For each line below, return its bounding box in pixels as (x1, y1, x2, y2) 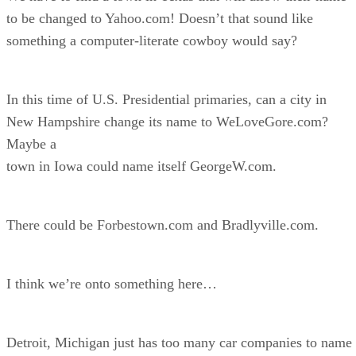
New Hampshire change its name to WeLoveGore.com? (6, 113, 328, 130)
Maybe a (6, 135, 56, 152)
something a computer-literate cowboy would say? (6, 32, 297, 48)
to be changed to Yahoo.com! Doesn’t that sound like (6, 10, 313, 26)
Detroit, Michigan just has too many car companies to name (6, 334, 352, 350)
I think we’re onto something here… (6, 275, 217, 292)
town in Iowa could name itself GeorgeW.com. (6, 157, 277, 174)
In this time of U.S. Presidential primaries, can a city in (6, 91, 327, 107)
